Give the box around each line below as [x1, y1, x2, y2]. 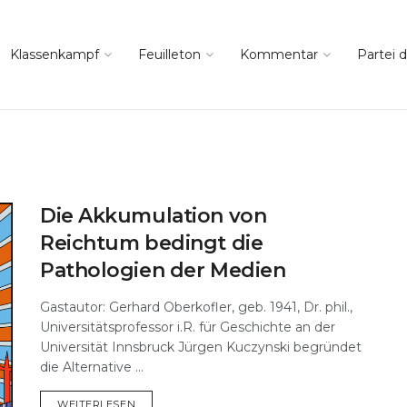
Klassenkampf [10, 46, 99, 63]
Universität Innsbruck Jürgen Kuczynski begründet [40, 339, 362, 355]
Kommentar [240, 46, 318, 63]
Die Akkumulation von [40, 203, 267, 228]
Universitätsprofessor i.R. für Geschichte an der [40, 319, 335, 335]
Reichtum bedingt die [40, 231, 263, 255]
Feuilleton [138, 46, 201, 63]
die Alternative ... [40, 359, 144, 375]
